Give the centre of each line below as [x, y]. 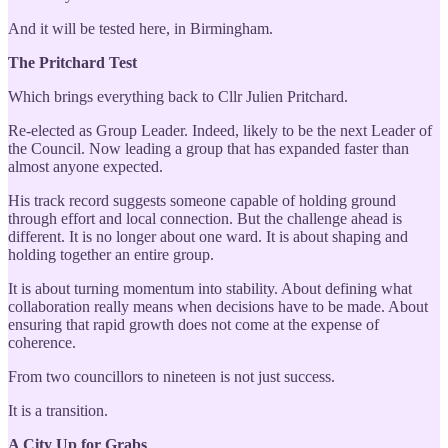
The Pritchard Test [72, 62]
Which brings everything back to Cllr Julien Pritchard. [178, 96]
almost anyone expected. [85, 166]
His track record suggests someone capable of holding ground [202, 200]
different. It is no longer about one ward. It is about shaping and [208, 236]
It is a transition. [58, 410]
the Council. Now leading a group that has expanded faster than [208, 148]
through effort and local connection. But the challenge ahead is [205, 218]
